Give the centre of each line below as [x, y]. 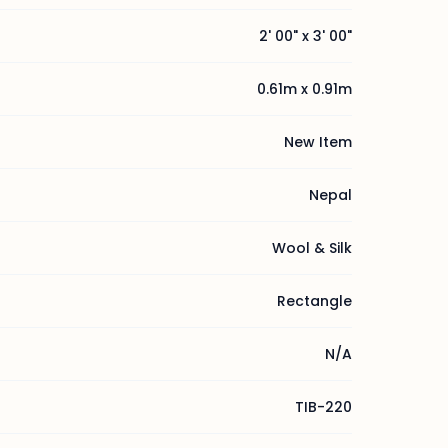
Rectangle [314, 301]
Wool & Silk [312, 248]
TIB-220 [323, 407]
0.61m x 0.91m [304, 89]
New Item [318, 142]
